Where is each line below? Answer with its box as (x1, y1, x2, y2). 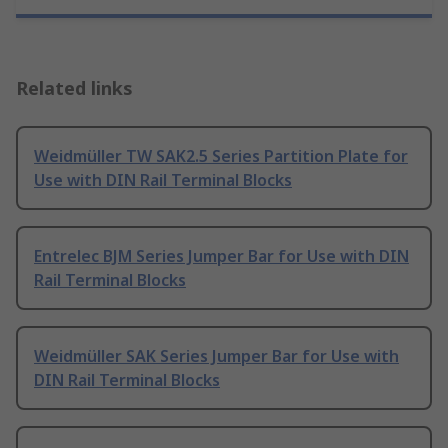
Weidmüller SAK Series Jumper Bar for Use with (34, 345, 399, 368)
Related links (16, 76, 133, 101)
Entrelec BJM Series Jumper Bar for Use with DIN (34, 245, 409, 268)
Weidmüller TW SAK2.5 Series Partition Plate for (34, 145, 408, 168)
